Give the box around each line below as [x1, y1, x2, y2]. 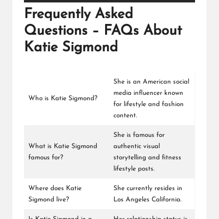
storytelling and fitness [113, 154, 181, 161]
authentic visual [113, 143, 160, 150]
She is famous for [113, 132, 165, 139]
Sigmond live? [28, 197, 69, 203]
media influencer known [113, 90, 183, 97]
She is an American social [113, 79, 189, 86]
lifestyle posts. [113, 166, 154, 173]
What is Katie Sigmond [28, 143, 97, 150]
